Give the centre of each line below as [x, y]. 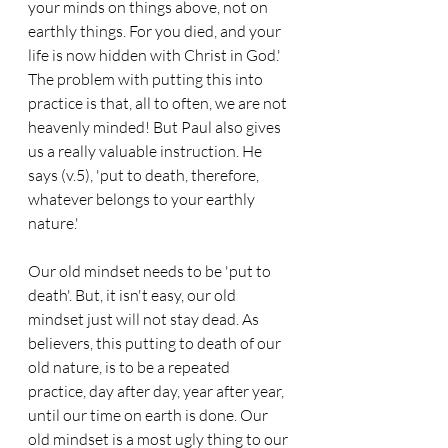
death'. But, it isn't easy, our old [133, 295]
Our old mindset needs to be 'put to [151, 271]
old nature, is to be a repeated [130, 367]
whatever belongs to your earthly [143, 199]
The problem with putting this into [147, 79]
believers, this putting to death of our [156, 343]
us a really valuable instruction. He [146, 151]
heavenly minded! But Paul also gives [156, 127]
